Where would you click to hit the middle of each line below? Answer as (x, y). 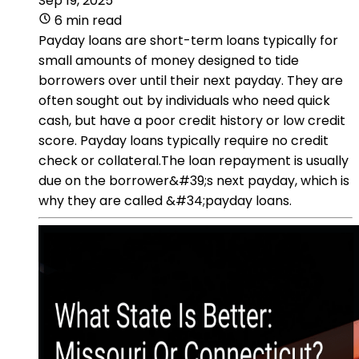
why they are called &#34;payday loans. (165, 200)
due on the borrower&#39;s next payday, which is (194, 180)
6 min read (88, 20)
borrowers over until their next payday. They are (191, 80)
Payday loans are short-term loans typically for (188, 40)
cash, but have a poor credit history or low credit (192, 120)
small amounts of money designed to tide (169, 60)
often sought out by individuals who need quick (184, 100)
